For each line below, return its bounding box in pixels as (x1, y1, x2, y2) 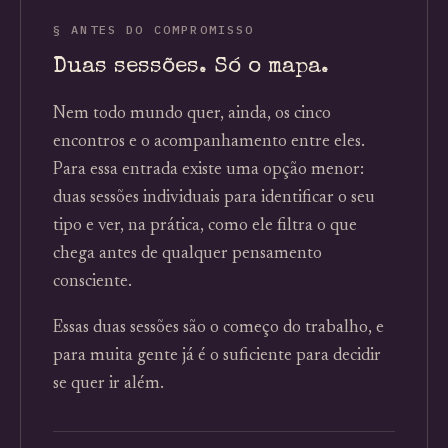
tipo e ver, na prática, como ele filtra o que (53, 217, 357, 235)
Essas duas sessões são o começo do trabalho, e (53, 319, 384, 337)
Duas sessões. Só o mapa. (53, 55, 329, 79)
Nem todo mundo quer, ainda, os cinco (53, 105, 331, 123)
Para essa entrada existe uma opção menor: (53, 161, 364, 179)
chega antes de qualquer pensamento (53, 245, 322, 263)
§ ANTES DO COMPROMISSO (53, 21, 255, 37)
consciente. (53, 273, 132, 291)
